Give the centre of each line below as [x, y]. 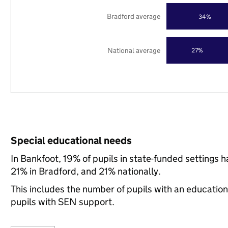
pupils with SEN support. [62, 202]
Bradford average [134, 16]
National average [134, 50]
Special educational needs [71, 140]
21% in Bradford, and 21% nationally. [85, 171]
